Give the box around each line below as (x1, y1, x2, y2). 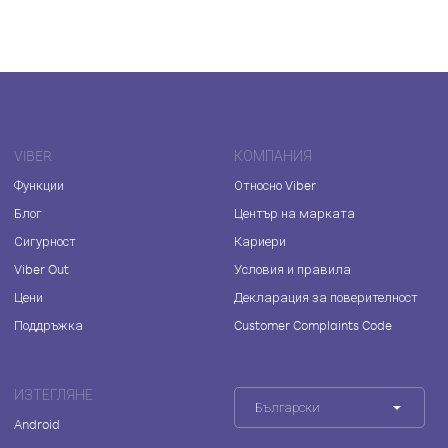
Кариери (233, 233, 286, 249)
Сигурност (14, 233, 76, 249)
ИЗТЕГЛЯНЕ (14, 386, 93, 403)
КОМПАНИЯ (233, 147, 312, 164)
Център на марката (233, 205, 355, 221)
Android (14, 416, 60, 432)
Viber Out (14, 261, 69, 277)
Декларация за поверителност (233, 289, 418, 305)
